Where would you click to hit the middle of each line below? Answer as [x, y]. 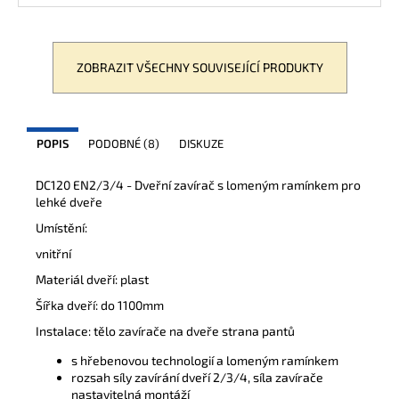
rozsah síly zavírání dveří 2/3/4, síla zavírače [197, 377]
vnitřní [53, 253]
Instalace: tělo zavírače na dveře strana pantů [165, 330]
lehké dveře [69, 201]
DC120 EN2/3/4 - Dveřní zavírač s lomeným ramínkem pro [198, 184]
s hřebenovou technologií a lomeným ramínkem [205, 360]
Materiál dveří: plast [92, 279]
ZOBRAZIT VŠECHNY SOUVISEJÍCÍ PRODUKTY [199, 67]
